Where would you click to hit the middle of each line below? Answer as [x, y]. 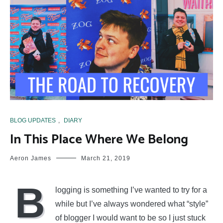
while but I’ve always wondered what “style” [132, 204]
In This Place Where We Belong [99, 139]
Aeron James [31, 158]
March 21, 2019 [106, 158]
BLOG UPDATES [33, 120]
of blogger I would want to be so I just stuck [130, 218]
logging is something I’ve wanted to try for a [131, 190]
